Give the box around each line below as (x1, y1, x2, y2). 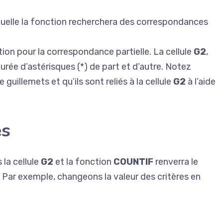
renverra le (153, 156, 198, 167)
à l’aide (186, 76, 216, 87)
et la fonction (53, 156, 113, 167)
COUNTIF (113, 156, 153, 167)
